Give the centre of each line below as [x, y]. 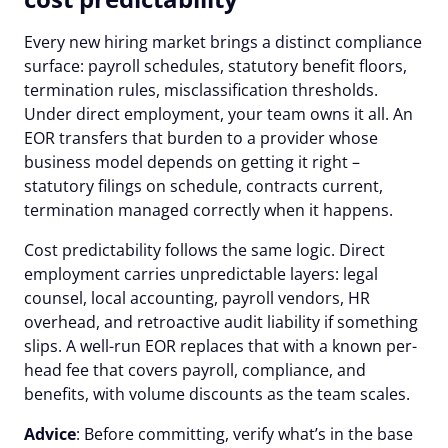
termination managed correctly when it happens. [208, 209]
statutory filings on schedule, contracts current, [203, 185]
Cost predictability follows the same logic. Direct [204, 249]
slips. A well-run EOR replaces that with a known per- [220, 345]
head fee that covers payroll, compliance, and [195, 369]
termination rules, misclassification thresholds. [201, 89]
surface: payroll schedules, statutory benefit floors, [215, 65]
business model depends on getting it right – [192, 161]
